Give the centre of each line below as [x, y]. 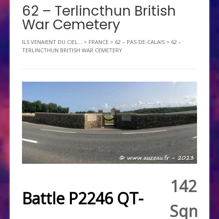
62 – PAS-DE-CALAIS [140, 42]
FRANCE [99, 42]
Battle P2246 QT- [83, 198]
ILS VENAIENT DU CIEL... [52, 42]
